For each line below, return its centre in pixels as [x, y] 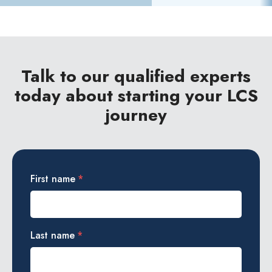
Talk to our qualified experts [136, 76]
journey [136, 115]
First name [53, 179]
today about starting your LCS [136, 96]
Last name [53, 236]
